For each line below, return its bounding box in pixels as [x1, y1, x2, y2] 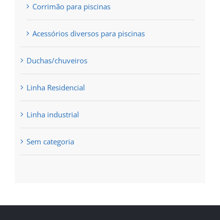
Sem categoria [26, 137, 74, 147]
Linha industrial [26, 110, 79, 120]
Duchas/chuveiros [26, 55, 87, 66]
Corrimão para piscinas [32, 1, 110, 12]
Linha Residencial [26, 82, 85, 93]
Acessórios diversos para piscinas [32, 28, 145, 39]
